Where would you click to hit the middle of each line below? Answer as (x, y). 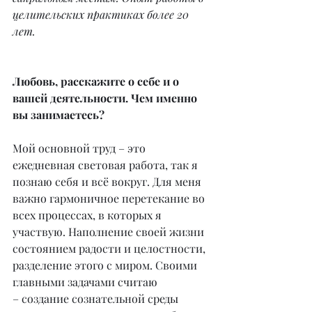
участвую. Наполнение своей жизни (110, 232)
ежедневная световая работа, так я (107, 165)
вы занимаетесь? (58, 115)
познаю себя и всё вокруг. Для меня (108, 182)
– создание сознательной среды (97, 299)
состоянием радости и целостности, (110, 249)
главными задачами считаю (86, 282)
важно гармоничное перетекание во (110, 198)
